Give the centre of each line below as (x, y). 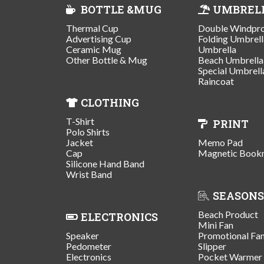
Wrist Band (89, 174)
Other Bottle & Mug (107, 60)
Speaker (82, 235)
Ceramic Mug (94, 49)
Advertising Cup (99, 38)
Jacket (80, 142)
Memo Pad (220, 142)
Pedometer (89, 246)
